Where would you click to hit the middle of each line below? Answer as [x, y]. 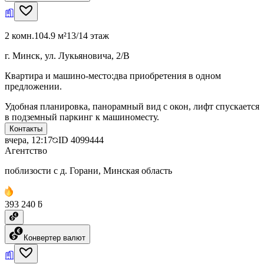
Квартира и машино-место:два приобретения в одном [113, 75]
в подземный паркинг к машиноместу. [82, 117]
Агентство [26, 150]
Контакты [26, 128]
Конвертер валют [55, 237]
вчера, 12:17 [29, 140]
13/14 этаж [88, 35]
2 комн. [19, 35]
